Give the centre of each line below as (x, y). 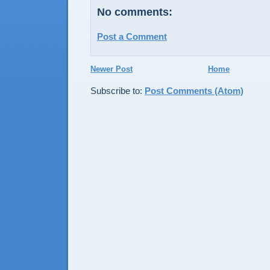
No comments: (135, 12)
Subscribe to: (118, 90)
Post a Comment (132, 36)
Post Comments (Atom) (194, 90)
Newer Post (111, 69)
